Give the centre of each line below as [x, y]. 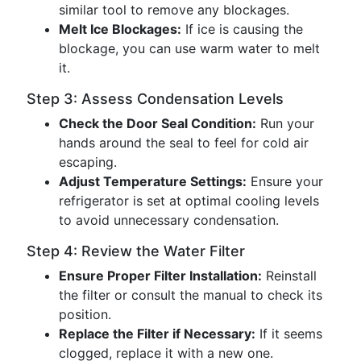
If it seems [289, 334]
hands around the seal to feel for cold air [184, 143]
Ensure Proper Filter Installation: [160, 276]
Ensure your [285, 181]
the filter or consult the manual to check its [191, 295]
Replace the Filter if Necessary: [157, 334]
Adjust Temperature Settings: [153, 181]
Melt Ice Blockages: [120, 29]
